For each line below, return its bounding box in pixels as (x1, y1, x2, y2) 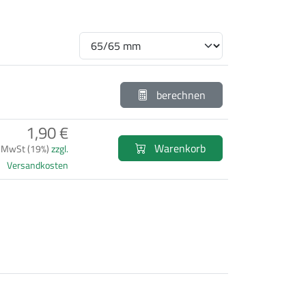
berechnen (154, 87, 206, 103)
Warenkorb (152, 140, 206, 156)
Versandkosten (7, 158, 68, 172)
